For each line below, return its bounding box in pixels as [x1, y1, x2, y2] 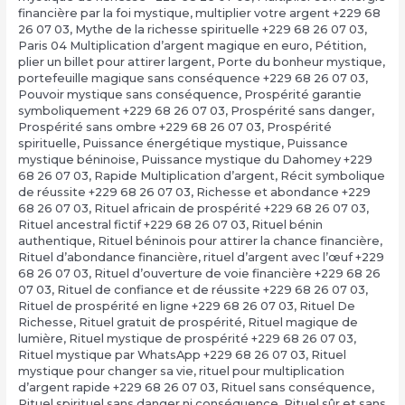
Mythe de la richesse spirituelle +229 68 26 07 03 [74, 22, 364, 36]
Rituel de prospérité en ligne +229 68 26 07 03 [17, 298, 294, 313]
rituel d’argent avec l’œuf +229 [202, 250, 384, 264]
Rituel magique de [247, 315, 358, 329]
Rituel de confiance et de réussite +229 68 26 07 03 [56, 282, 365, 297]
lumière [17, 331, 63, 345]
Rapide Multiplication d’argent [93, 168, 275, 183]
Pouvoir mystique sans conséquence [17, 87, 239, 101]
